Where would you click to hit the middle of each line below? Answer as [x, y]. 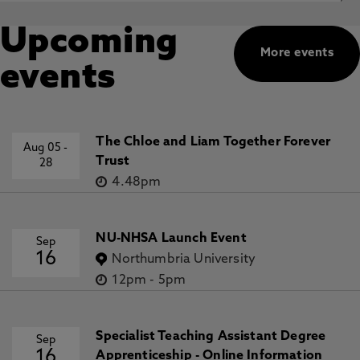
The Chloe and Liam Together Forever [213, 142]
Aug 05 [44, 148]
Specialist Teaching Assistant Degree [211, 337]
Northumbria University [184, 260]
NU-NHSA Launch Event [171, 239]
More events [297, 53]
